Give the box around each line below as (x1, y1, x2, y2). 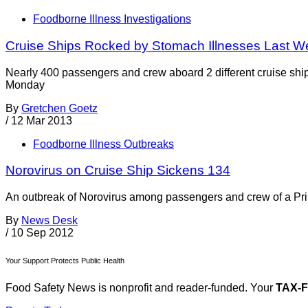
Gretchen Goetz (21, 102, 98, 114)
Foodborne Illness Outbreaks (33, 137, 174, 150)
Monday (5, 78, 45, 91)
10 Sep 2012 (11, 226, 74, 239)
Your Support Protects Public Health (5, 256, 124, 265)
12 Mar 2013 (11, 114, 72, 126)
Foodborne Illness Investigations (33, 13, 191, 25)
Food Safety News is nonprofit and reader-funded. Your (5, 281, 276, 294)
